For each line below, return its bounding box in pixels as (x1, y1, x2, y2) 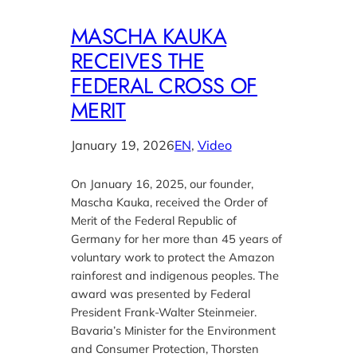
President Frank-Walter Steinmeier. (70, 304, 257, 320)
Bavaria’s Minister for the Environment (70, 322, 276, 338)
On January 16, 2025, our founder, (70, 175, 253, 191)
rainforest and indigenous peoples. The (70, 267, 279, 283)
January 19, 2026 (70, 136, 175, 153)
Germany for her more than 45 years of (70, 230, 282, 246)
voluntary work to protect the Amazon (70, 249, 275, 265)
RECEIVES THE (70, 45, 205, 76)
